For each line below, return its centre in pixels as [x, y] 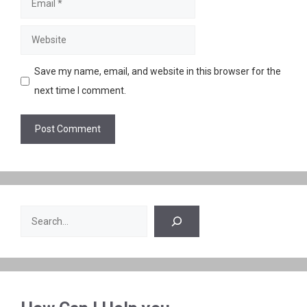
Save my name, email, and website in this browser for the [158, 72]
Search [35, 215]
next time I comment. [80, 91]
